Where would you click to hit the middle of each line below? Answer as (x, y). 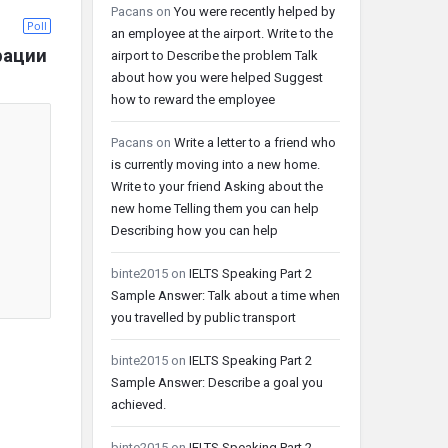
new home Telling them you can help (215, 208)
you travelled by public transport (203, 317)
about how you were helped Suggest (217, 77)
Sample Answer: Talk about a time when (225, 295)
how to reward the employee (193, 99)
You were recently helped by (254, 11)
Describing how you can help (194, 230)
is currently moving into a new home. (215, 164)
